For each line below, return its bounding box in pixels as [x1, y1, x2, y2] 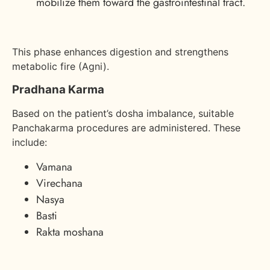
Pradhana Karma [12, 82, 104, 96]
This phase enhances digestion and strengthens [12, 45, 228, 58]
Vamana [36, 159, 72, 175]
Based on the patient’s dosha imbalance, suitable [12, 107, 234, 119]
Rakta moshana [36, 224, 104, 240]
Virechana [36, 175, 83, 191]
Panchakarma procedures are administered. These [12, 121, 240, 134]
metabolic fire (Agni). [12, 60, 109, 72]
